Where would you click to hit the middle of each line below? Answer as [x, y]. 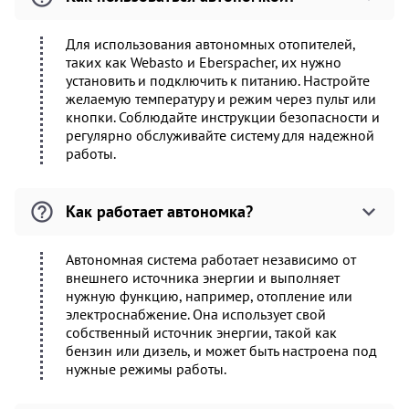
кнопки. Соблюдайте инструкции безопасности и [223, 117]
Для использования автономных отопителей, [210, 44]
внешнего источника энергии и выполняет [203, 278]
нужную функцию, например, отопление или [209, 296]
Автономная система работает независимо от [211, 259]
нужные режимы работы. [146, 369]
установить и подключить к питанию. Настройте [218, 80]
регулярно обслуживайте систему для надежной [220, 135]
